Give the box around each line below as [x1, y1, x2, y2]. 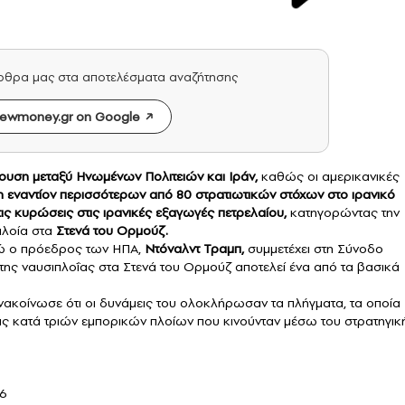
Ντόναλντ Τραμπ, [141, 240, 244, 259]
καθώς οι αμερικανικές [258, 167, 400, 186]
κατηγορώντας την [287, 203, 400, 222]
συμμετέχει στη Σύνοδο [244, 240, 383, 259]
